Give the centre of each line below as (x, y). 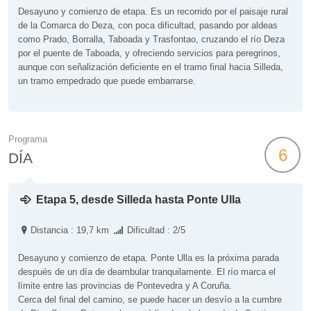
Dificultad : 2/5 (155, 230)
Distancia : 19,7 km (72, 230)
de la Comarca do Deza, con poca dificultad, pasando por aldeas (148, 25)
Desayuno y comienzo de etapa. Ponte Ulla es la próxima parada (149, 258)
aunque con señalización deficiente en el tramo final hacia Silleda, (151, 67)
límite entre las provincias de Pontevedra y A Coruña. (125, 286)
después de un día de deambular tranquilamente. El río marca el (147, 272)
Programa (28, 140)
